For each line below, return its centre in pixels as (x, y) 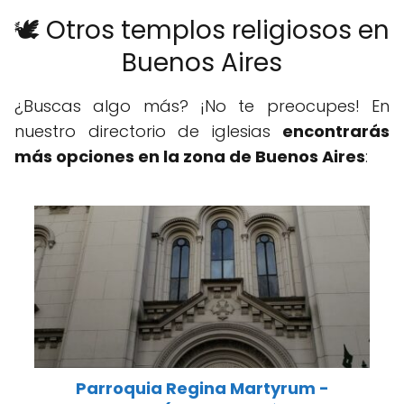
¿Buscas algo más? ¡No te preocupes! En (202, 106)
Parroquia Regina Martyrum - (202, 389)
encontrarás (336, 132)
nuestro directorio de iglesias (148, 132)
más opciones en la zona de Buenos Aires (190, 157)
